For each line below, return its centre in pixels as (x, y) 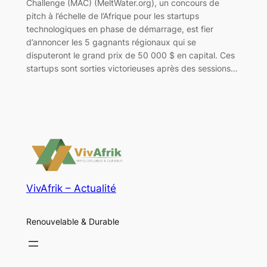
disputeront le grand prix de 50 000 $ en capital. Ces (130, 55)
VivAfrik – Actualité (71, 189)
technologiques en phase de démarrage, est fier (119, 29)
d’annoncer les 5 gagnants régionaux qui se (111, 42)
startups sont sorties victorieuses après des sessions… (132, 68)
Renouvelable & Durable (72, 221)
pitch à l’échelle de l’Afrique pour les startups (112, 15)
